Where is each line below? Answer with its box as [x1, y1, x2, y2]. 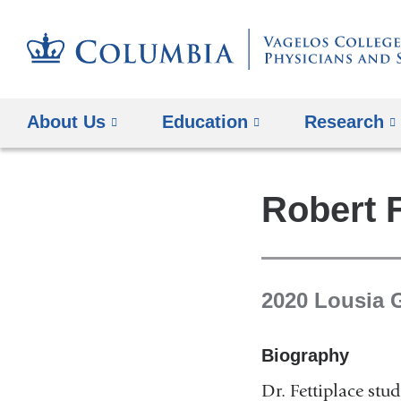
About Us [27, 111, 106, 132]
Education [162, 111, 249, 132]
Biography [260, 345, 349, 365]
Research [304, 111, 385, 132]
